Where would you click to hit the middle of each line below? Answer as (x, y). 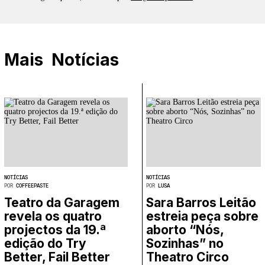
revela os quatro (53, 216)
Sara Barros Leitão (201, 203)
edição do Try (45, 244)
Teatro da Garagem (62, 203)
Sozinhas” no (185, 244)
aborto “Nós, (185, 230)
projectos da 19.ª (55, 230)
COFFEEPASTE (32, 185)
